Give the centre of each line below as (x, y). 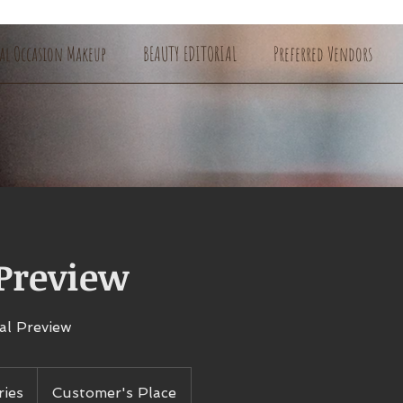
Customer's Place (114, 393)
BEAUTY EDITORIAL (189, 54)
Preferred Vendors (322, 54)
